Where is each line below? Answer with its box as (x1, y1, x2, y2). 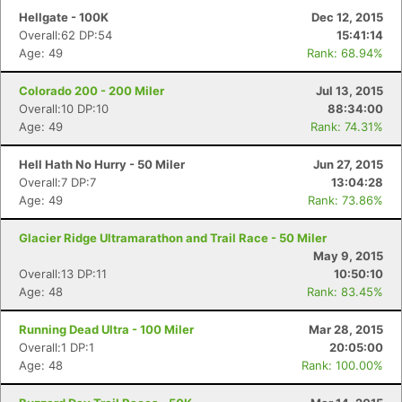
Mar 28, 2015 (309, 322, 383, 336)
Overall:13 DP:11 (19, 267, 107, 281)
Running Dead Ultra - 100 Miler (19, 322, 194, 336)
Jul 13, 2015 (316, 83, 383, 98)
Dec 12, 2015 (311, 10, 383, 24)
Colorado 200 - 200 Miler (19, 83, 164, 98)
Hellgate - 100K (19, 10, 109, 24)
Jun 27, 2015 (313, 157, 383, 171)
